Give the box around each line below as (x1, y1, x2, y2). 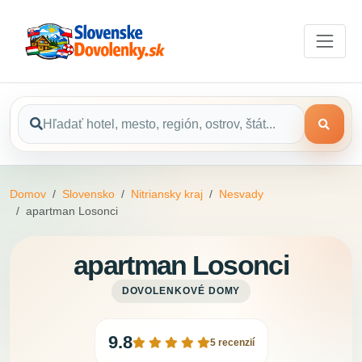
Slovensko (62, 187, 115, 201)
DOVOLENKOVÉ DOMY (121, 286, 241, 297)
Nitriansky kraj (131, 187, 203, 201)
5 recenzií (209, 337, 255, 348)
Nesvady (219, 187, 263, 201)
